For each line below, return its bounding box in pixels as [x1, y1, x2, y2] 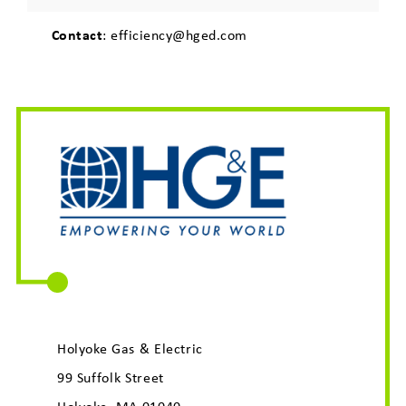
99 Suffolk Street [56, 367, 164, 387]
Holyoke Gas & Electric [56, 338, 204, 358]
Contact [52, 24, 103, 45]
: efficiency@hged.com [102, 24, 247, 45]
